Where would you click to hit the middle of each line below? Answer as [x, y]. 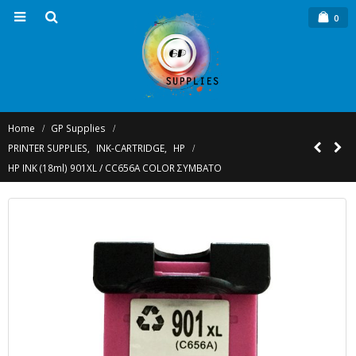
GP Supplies [78, 128]
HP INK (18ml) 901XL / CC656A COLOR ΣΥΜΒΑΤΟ [115, 167]
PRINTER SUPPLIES [48, 147]
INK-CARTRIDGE [130, 147]
